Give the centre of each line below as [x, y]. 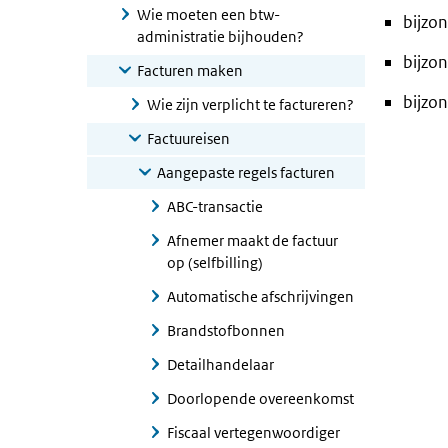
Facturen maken [190, 70]
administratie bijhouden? [220, 36]
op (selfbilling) [215, 262]
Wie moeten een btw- [208, 14]
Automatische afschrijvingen [260, 296]
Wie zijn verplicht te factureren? [250, 104]
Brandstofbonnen [226, 330]
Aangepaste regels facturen [246, 172]
